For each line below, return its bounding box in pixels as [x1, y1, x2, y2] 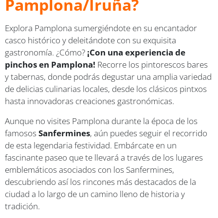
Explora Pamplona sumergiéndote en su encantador [5, 22, 197, 34]
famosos [5, 127, 38, 139]
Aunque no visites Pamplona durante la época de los [5, 115, 198, 127]
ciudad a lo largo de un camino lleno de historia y [5, 188, 185, 200]
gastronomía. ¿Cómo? [5, 46, 87, 58]
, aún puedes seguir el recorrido [90, 127, 207, 139]
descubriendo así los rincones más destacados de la [5, 176, 196, 187]
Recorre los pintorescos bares [97, 58, 208, 70]
